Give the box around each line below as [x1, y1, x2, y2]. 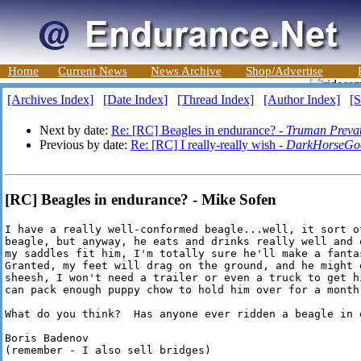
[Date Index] [103, 93, 168, 106]
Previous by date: [39, 138, 131, 151]
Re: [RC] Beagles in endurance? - [111, 123, 286, 137]
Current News [58, 64, 127, 77]
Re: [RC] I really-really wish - [131, 138, 286, 151]
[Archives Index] [7, 93, 93, 106]
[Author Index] [263, 93, 340, 106]
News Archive [151, 64, 222, 77]
